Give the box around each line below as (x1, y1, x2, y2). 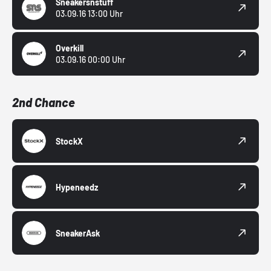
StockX (56, 135, 83, 146)
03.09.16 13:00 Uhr (56, 8, 123, 19)
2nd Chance (12, 95, 75, 110)
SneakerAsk (56, 227, 100, 238)
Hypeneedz (56, 181, 98, 192)
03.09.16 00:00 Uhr (56, 54, 125, 65)
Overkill (56, 43, 83, 54)
